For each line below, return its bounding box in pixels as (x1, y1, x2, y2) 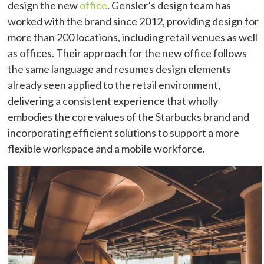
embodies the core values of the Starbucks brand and (8, 110, 250, 123)
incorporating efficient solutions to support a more (8, 126, 240, 139)
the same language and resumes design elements (8, 62, 232, 75)
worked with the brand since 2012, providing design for (8, 14, 259, 28)
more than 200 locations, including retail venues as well (8, 30, 258, 44)
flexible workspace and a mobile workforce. (8, 141, 206, 155)
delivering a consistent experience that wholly (8, 94, 219, 107)
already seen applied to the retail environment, (8, 78, 221, 91)
